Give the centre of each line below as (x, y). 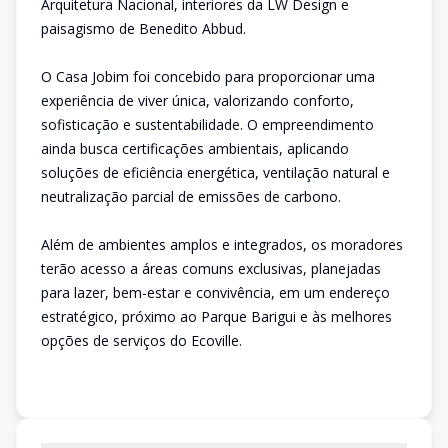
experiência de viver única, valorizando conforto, (197, 100)
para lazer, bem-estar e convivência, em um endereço (215, 292)
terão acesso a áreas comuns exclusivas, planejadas (211, 268)
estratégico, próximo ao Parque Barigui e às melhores (216, 316)
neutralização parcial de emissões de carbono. (191, 196)
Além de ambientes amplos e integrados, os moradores (222, 244)
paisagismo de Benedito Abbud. (143, 28)
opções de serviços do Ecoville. (141, 340)
